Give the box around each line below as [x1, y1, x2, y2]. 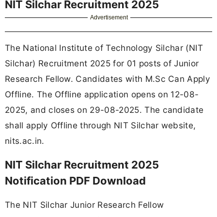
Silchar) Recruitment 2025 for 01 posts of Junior [5, 58, 199, 68]
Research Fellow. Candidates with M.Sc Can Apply [5, 73, 211, 84]
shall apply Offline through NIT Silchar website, [5, 120, 196, 130]
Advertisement [90, 14, 128, 21]
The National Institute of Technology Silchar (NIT [5, 42, 203, 53]
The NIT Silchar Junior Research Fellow [5, 200, 164, 210]
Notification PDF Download [5, 174, 146, 187]
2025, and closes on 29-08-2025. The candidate [5, 104, 204, 115]
